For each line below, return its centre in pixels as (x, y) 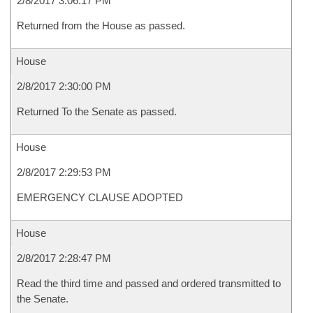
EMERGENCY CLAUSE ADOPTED (100, 197)
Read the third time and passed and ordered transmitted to (149, 283)
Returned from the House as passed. (101, 26)
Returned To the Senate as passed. (97, 111)
